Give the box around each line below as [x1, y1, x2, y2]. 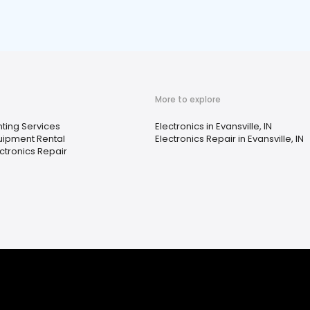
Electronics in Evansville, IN [155, 120, 272, 133]
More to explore [155, 93, 221, 105]
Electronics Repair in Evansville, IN [155, 132, 304, 145]
